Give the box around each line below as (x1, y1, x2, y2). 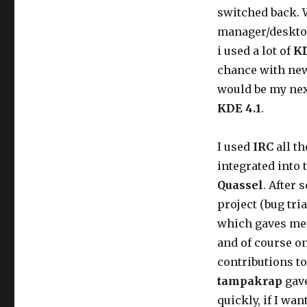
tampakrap (217, 274, 282, 288)
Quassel (217, 178, 263, 192)
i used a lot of (217, 44, 293, 58)
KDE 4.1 (217, 101, 261, 115)
